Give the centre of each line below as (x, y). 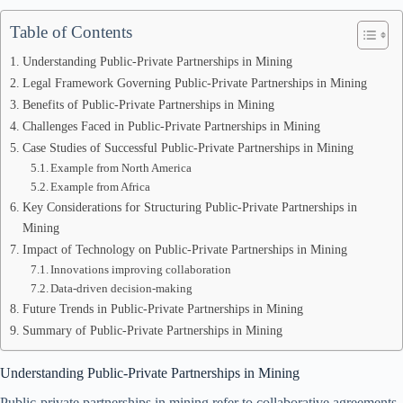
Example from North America (121, 168)
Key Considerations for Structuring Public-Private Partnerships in (189, 207)
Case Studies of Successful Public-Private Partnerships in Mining (188, 148)
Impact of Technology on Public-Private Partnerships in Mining (184, 249)
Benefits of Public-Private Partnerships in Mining (148, 104)
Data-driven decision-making (122, 288)
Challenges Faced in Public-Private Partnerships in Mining (171, 126)
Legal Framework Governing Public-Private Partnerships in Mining (194, 83)
